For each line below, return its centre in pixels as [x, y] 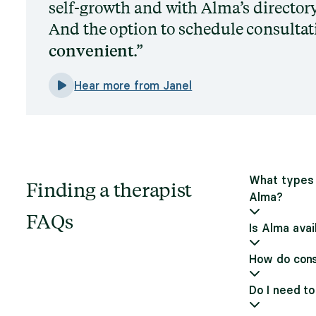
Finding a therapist [109, 189]
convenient [91, 50]
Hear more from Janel [133, 85]
